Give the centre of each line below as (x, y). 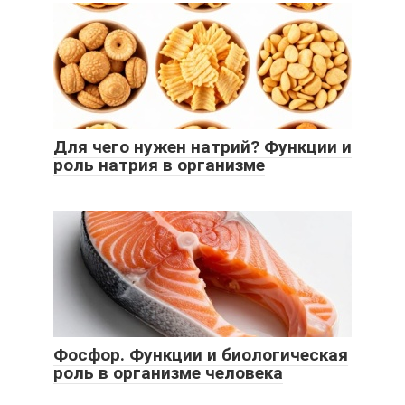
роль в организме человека (168, 372)
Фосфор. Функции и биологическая (201, 354)
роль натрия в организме (159, 165)
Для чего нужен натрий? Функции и (202, 146)
